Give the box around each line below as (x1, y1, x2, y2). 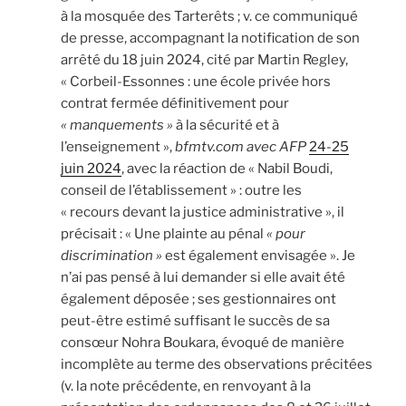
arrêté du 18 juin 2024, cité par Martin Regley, (61, 51, 348, 68)
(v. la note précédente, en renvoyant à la (61, 377, 311, 394)
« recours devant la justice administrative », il (61, 203, 344, 220)
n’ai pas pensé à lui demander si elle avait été (61, 268, 345, 285)
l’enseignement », (61, 138, 175, 155)
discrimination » (61, 246, 162, 264)
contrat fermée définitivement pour (61, 94, 289, 111)
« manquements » (61, 116, 173, 133)
